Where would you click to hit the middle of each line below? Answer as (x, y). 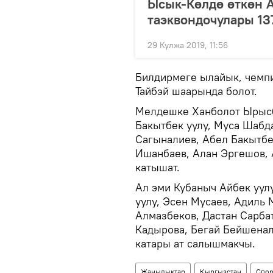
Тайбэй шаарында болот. (196, 91)
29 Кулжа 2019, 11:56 (188, 45)
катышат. (158, 167)
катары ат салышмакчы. (195, 243)
